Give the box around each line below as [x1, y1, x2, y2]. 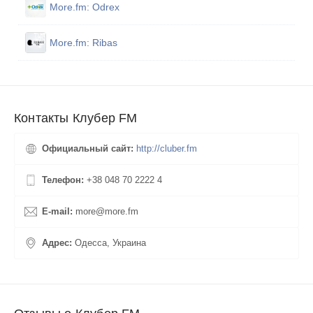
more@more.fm [75, 206, 138, 217]
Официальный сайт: [42, 143, 136, 154]
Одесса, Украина [75, 238, 146, 249]
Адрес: [42, 238, 75, 249]
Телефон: [42, 175, 87, 186]
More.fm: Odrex [50, 1, 120, 13]
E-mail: [42, 206, 75, 217]
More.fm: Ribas [50, 37, 118, 49]
